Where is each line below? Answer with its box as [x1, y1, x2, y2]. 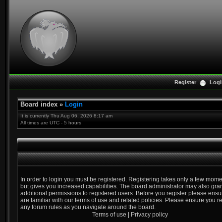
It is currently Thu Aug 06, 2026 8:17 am [20, 113, 112, 118]
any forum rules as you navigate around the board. [20, 204, 156, 211]
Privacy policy [131, 211, 168, 218]
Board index [20, 101, 57, 108]
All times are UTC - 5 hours [20, 120, 81, 125]
